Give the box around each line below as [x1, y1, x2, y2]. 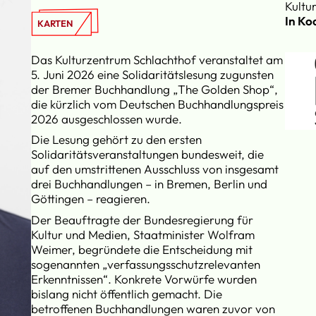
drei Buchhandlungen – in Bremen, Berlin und [31, 176, 268, 192]
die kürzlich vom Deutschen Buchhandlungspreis [31, 96, 284, 111]
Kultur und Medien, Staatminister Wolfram [31, 226, 255, 242]
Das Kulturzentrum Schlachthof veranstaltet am [31, 51, 284, 67]
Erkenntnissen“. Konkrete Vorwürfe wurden [31, 271, 257, 286]
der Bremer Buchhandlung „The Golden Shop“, [31, 81, 279, 97]
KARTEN [37, 17, 73, 29]
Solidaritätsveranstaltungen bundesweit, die [31, 147, 265, 162]
